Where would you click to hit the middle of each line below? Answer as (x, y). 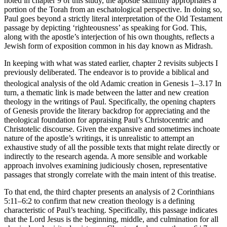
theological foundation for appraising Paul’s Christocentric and (104, 120)
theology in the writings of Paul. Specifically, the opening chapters (110, 102)
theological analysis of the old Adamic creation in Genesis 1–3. (104, 84)
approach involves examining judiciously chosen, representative (106, 166)
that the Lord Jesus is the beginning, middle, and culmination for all (111, 219)
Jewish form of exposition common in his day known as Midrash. (108, 46)
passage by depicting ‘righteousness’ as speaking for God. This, (105, 27)
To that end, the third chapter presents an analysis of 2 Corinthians (109, 192)
